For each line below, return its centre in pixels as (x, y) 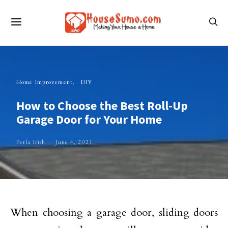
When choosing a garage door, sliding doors (114, 212)
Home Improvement (45, 82)
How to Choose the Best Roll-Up (102, 106)
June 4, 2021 (74, 142)
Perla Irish (31, 142)
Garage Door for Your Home (89, 119)
